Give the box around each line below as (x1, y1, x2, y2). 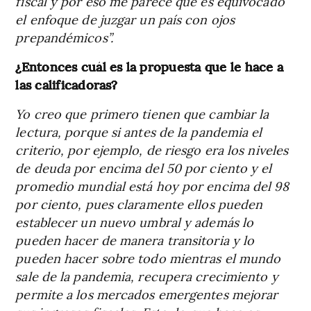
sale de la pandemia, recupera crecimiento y (15, 267, 278, 285)
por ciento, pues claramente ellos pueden (15, 194, 263, 212)
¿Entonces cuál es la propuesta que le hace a (15, 57, 283, 75)
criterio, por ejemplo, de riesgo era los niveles (15, 140, 289, 158)
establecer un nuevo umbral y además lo (15, 212, 254, 230)
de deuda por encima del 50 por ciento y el (15, 158, 272, 176)
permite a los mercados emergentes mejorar (15, 285, 278, 303)
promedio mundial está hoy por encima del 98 (15, 176, 289, 194)
